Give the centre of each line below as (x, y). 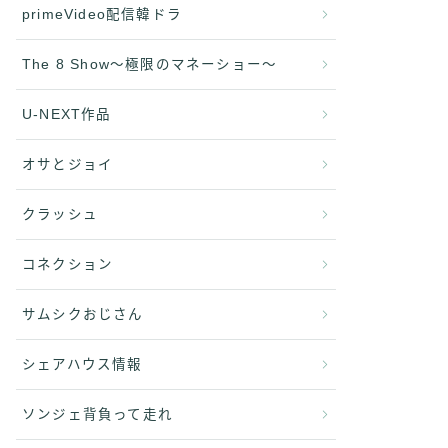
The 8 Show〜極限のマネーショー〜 (150, 64)
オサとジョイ (68, 164)
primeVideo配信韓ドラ (102, 14)
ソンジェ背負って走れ (105, 414)
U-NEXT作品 (67, 114)
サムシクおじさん (83, 314)
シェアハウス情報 (82, 364)
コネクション (68, 264)
